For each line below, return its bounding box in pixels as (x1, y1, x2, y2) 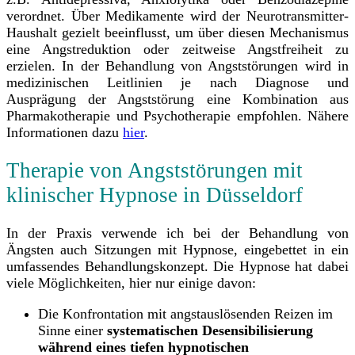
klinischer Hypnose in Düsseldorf (6, 183, 303, 208)
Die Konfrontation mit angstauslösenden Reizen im (38, 306, 333, 323)
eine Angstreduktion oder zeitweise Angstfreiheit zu (6, 40, 349, 57)
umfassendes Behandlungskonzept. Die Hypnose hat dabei (6, 258, 349, 275)
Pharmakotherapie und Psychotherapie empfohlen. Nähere (6, 107, 349, 124)
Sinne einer (38, 323, 107, 339)
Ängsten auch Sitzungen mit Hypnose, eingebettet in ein (6, 242, 349, 258)
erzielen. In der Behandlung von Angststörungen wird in (6, 57, 349, 74)
